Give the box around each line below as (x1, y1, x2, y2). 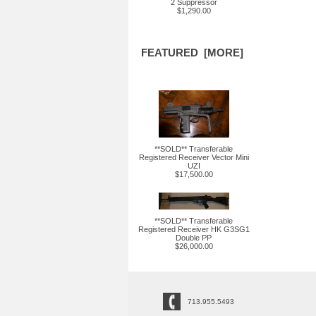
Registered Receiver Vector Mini (138, 153, 249, 162)
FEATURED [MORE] (140, 47, 243, 59)
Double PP (176, 233, 212, 242)
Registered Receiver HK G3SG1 (138, 225, 250, 233)
